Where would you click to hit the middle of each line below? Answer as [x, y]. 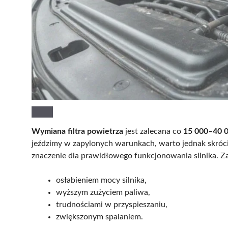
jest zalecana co [153, 131]
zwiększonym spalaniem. [99, 217]
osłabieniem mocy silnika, [101, 180]
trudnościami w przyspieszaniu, [112, 204]
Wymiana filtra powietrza [77, 131]
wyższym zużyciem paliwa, [103, 192]
